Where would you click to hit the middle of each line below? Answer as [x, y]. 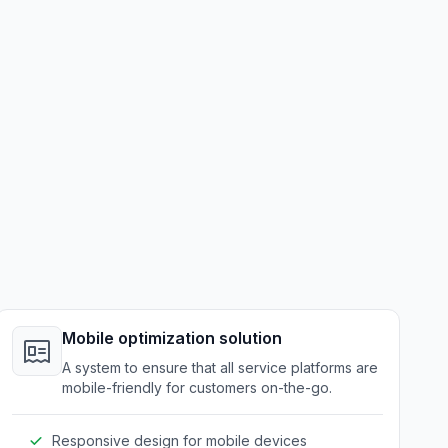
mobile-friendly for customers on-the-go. [196, 387]
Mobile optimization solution [171, 338]
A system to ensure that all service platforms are [219, 367]
